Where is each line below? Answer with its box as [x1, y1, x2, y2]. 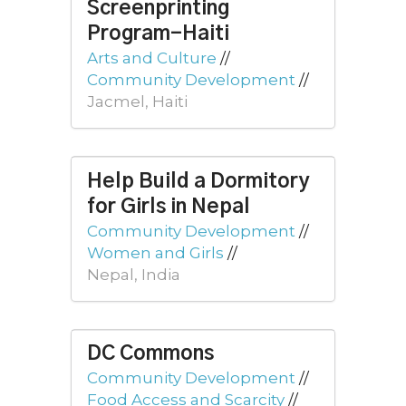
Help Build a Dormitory [87, 170, 310, 192]
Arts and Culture [87, 49, 217, 68]
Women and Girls [87, 243, 224, 262]
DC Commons [87, 343, 214, 364]
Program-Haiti [87, 24, 229, 45]
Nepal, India [87, 265, 180, 284]
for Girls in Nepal [87, 196, 250, 217]
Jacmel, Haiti [87, 92, 188, 111]
